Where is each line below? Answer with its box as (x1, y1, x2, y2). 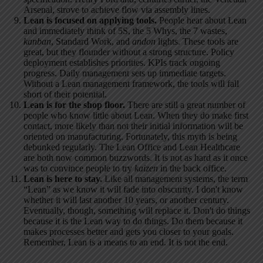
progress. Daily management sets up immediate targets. (23, 68, 226, 79)
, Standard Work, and (51, 36, 132, 47)
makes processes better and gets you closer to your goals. (23, 227, 234, 237)
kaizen (134, 163, 158, 174)
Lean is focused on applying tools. (23, 15, 157, 26)
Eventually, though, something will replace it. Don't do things (23, 205, 250, 216)
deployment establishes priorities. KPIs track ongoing (23, 58, 220, 68)
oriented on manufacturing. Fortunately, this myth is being (23, 131, 237, 142)
